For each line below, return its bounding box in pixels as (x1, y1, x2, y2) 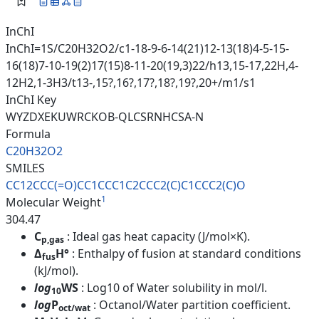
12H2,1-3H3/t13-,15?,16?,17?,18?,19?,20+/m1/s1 (6, 74, 256, 90)
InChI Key (6, 91, 56, 108)
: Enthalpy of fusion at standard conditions (72, 245, 301, 261)
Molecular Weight (6, 194, 101, 210)
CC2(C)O (202, 177, 246, 193)
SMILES (6, 159, 45, 176)
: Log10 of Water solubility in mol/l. (81, 279, 267, 296)
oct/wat (58, 301, 90, 314)
